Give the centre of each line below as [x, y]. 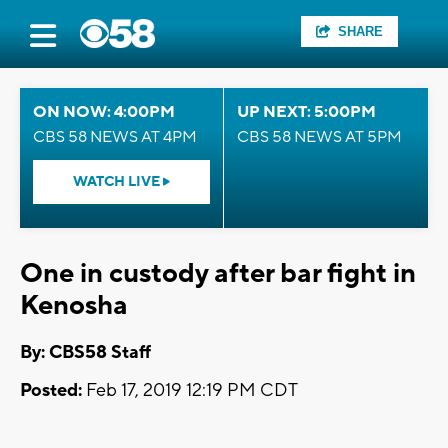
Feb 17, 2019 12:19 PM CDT [190, 391]
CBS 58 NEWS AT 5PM [319, 137]
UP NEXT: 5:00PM [306, 112]
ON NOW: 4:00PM [104, 112]
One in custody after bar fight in [218, 273]
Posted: [51, 391]
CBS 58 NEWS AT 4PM [115, 137]
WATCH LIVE [118, 182]
